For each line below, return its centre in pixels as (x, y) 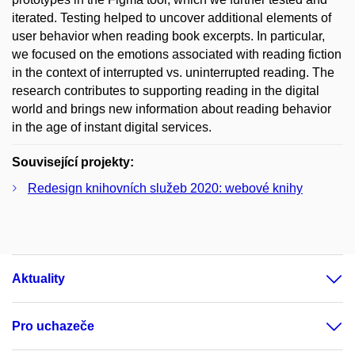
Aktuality (38, 279)
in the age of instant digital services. (112, 128)
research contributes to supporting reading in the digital (166, 91)
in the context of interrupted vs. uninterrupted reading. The (173, 73)
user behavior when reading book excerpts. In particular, (168, 36)
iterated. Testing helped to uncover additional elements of (172, 18)
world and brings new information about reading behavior (172, 109)
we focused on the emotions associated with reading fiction (177, 55)
